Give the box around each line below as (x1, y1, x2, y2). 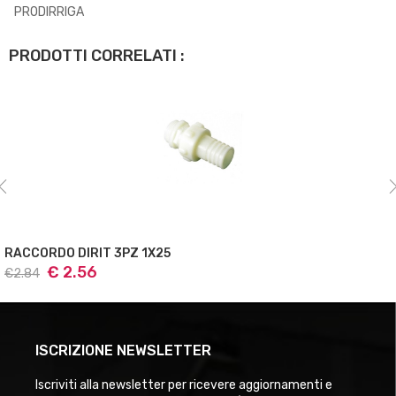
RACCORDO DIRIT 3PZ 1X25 (141, 245, 171, 261)
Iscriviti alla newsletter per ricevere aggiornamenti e (35, 377, 332, 392)
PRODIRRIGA (14, 4, 84, 19)
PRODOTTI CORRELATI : (9, 45, 185, 65)
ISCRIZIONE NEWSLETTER (35, 341, 211, 359)
